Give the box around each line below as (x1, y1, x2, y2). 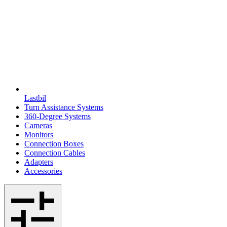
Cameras (24, 121, 52, 130)
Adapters (24, 157, 53, 166)
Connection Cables (24, 148, 85, 157)
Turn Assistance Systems (24, 102, 103, 111)
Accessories (24, 166, 62, 175)
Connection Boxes (24, 139, 84, 148)
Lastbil (24, 93, 46, 102)
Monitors (24, 130, 53, 139)
